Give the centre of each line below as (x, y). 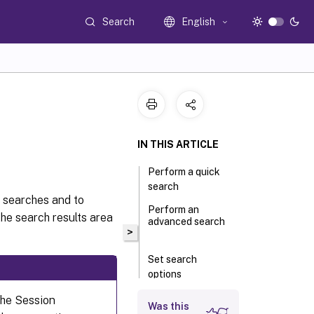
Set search (173, 259)
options (165, 274)
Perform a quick (184, 172)
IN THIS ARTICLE (178, 144)
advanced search (187, 221)
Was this (169, 306)
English (199, 22)
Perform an (174, 210)
